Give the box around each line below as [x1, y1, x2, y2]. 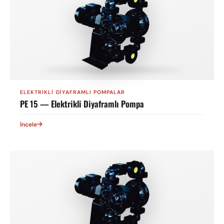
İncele [20, 120, 37, 128]
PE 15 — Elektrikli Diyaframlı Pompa [20, 97, 144, 110]
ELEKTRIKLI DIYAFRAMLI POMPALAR [20, 89, 125, 95]
